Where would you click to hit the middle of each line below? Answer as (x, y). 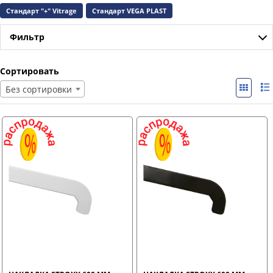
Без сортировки (39, 89)
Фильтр (27, 37)
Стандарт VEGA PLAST (129, 10)
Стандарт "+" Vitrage (41, 10)
